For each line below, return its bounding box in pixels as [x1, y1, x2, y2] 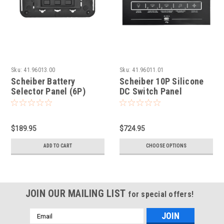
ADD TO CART [43, 143, 72, 149]
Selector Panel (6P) [11, 86, 85, 97]
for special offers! [128, 189, 194, 199]
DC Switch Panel [119, 86, 182, 97]
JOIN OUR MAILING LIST [25, 187, 128, 200]
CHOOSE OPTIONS [146, 143, 186, 149]
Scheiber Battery [11, 76, 75, 87]
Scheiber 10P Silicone [119, 76, 204, 87]
